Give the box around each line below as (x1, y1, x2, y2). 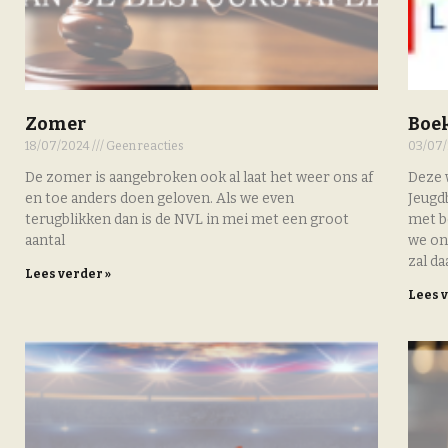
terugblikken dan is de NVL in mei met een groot (25, 211, 349, 229)
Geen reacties (104, 139, 184, 154)
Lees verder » (25, 267, 111, 282)
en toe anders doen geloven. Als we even (25, 190, 294, 208)
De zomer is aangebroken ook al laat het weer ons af (25, 169, 373, 187)
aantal (25, 232, 65, 250)
